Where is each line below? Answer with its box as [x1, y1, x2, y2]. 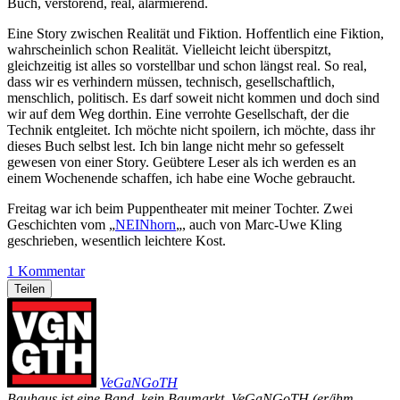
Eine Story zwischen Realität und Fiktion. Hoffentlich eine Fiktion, [7, 25, 384, 41]
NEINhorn [115, 216, 176, 232]
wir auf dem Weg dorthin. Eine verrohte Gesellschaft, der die [7, 105, 349, 121]
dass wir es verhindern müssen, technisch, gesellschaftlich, [7, 73, 335, 89]
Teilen [14, 281, 45, 296]
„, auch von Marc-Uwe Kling [176, 216, 342, 232]
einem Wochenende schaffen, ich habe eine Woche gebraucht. [7, 170, 355, 186]
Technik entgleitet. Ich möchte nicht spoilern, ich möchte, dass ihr [7, 121, 375, 137]
